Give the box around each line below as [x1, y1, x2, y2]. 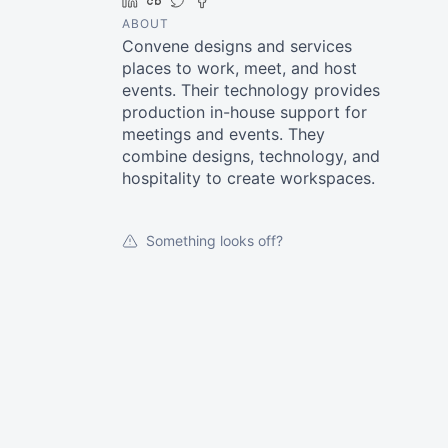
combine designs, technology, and [122, 146, 380, 166]
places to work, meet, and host [122, 58, 357, 78]
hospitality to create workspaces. [122, 168, 375, 188]
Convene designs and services [122, 36, 352, 56]
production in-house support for [122, 102, 367, 122]
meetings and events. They [122, 124, 325, 144]
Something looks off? [146, 232, 283, 249]
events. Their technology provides [122, 80, 380, 100]
